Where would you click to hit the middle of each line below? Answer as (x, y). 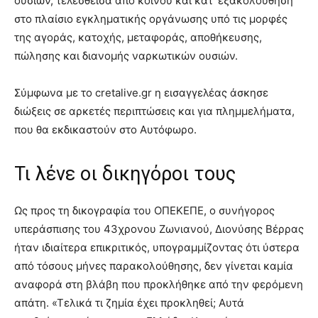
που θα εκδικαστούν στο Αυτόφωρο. (105, 130)
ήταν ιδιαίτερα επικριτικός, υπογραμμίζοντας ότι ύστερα (157, 248)
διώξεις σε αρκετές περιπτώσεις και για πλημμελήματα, (154, 111)
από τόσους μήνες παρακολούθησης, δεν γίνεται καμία (154, 266)
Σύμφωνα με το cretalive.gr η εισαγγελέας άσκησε (141, 93)
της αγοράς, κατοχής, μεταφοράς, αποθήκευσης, (138, 38)
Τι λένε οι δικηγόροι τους (125, 174)
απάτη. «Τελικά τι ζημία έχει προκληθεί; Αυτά (129, 303)
